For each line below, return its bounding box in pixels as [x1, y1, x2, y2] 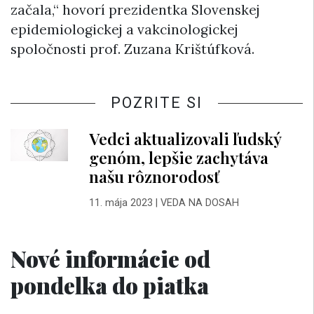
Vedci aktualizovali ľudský [88, 127, 281, 149]
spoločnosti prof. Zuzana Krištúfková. [11, 40, 254, 57]
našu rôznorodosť [88, 165, 219, 187]
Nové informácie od [11, 243, 210, 273]
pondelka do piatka [11, 269, 209, 300]
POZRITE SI [111, 93, 203, 111]
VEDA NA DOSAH [160, 196, 239, 209]
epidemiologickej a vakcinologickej [11, 20, 238, 38]
